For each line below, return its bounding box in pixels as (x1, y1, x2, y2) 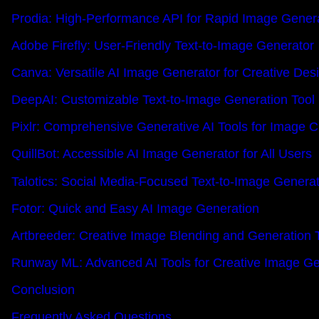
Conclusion (11, 282, 75, 297)
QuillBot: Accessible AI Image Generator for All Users (11, 147, 312, 162)
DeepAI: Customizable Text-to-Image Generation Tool (11, 93, 315, 108)
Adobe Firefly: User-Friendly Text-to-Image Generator (11, 38, 314, 53)
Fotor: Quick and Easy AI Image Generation (11, 201, 259, 216)
